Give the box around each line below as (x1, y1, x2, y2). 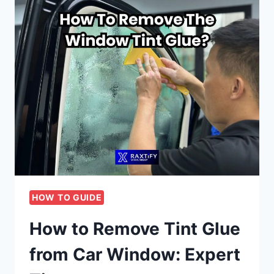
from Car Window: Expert (29, 244, 240, 265)
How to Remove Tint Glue (29, 218, 240, 240)
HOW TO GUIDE (32, 192, 102, 203)
